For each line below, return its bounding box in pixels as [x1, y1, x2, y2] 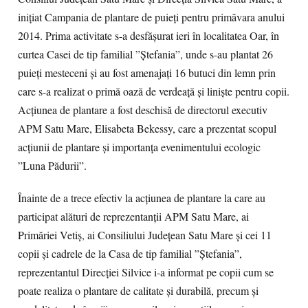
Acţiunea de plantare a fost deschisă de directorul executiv [18, 102, 267, 118]
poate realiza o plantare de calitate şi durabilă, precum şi [18, 283, 258, 298]
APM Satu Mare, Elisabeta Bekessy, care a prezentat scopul [18, 121, 276, 136]
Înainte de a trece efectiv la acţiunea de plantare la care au [18, 190, 265, 206]
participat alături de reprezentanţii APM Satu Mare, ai [18, 209, 249, 224]
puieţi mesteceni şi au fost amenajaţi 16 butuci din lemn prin [18, 65, 276, 80]
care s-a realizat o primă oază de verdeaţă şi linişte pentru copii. [18, 84, 289, 99]
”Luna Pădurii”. [18, 158, 87, 173]
